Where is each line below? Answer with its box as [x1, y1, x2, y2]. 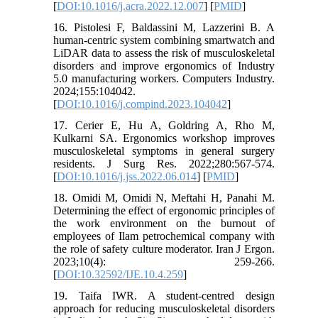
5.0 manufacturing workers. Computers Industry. [53, 72, 275, 84]
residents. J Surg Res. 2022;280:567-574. [53, 157, 275, 170]
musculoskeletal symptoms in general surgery [53, 144, 275, 157]
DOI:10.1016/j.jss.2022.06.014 [57, 170, 197, 182]
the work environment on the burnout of [53, 216, 275, 229]
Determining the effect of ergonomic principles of [53, 204, 275, 216]
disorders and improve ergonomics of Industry [53, 59, 275, 72]
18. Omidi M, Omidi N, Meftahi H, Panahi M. [53, 191, 275, 204]
